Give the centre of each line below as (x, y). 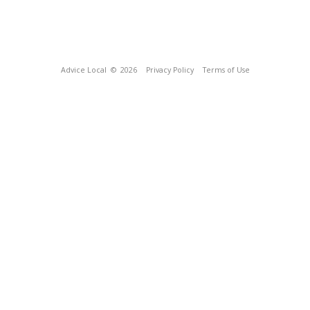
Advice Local (83, 70)
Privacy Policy (170, 70)
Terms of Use (226, 70)
